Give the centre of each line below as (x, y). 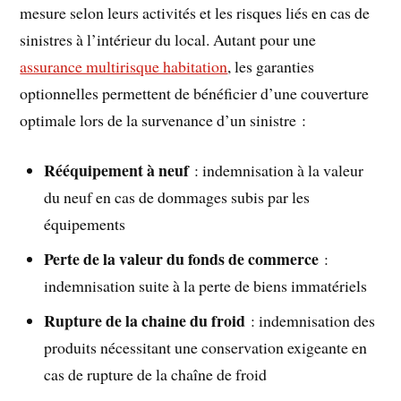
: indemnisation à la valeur (277, 171)
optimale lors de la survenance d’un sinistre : (163, 119)
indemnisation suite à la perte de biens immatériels (206, 286)
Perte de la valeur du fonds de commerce (182, 259)
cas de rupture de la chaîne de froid (156, 375)
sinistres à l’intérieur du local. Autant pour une (168, 39)
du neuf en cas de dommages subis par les (177, 197)
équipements (85, 224)
